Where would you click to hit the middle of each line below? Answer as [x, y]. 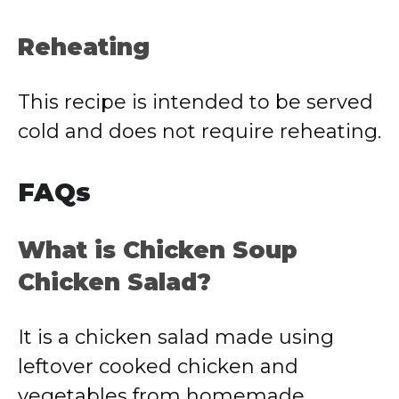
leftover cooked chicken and [158, 366]
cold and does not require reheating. [199, 131]
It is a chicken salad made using [176, 337]
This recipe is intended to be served [195, 102]
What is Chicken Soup [158, 250]
